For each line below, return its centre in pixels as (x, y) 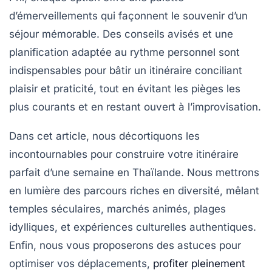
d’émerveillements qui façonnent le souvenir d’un (128, 15)
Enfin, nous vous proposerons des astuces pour (125, 245)
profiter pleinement (199, 263)
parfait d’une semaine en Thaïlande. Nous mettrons (134, 172)
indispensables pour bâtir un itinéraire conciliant (126, 70)
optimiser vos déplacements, (81, 263)
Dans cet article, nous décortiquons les (104, 136)
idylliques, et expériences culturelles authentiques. (133, 227)
